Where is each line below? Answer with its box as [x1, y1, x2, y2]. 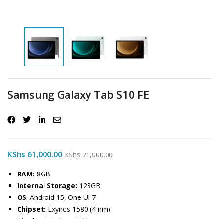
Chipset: [17, 204, 46, 214]
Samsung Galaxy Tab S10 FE [7, 87, 149, 102]
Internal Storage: [17, 181, 77, 190]
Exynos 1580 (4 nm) [46, 204, 110, 214]
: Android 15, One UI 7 [26, 193, 96, 202]
